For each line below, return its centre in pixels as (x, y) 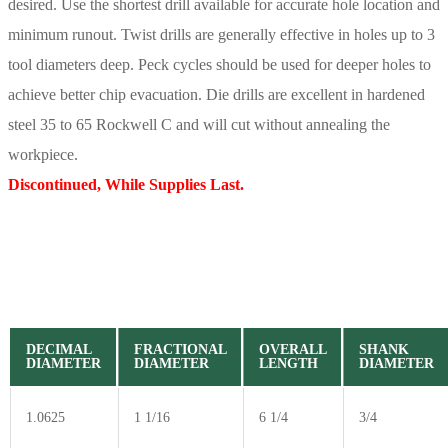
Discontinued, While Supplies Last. (126, 184)
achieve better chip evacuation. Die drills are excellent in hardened (216, 94)
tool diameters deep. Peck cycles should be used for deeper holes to (219, 64)
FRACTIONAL (180, 349)
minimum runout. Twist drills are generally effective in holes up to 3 (221, 34)
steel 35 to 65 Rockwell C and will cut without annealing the (199, 124)
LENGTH (288, 363)
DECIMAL (59, 349)
